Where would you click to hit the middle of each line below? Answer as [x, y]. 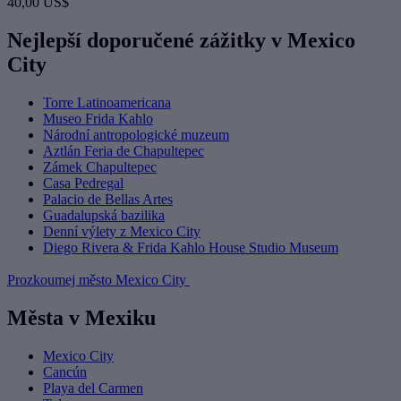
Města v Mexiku [81, 318]
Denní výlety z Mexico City [122, 232]
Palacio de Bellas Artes [108, 200]
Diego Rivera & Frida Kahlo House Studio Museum [191, 248]
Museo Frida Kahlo [98, 119]
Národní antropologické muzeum [136, 135]
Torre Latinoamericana [107, 103]
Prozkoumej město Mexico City [98, 280]
